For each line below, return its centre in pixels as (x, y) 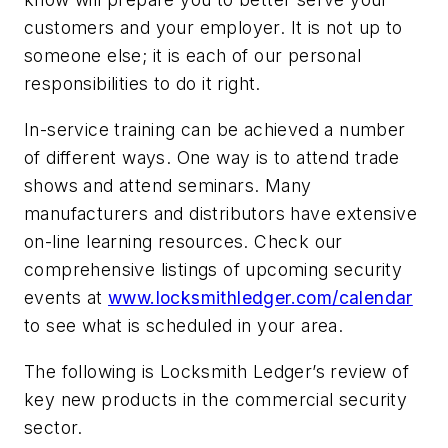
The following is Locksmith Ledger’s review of (216, 371)
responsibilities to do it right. (142, 84)
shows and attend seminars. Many (168, 185)
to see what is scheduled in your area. (184, 325)
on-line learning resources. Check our (183, 241)
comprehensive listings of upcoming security (213, 269)
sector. (53, 427)
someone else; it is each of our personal (192, 56)
